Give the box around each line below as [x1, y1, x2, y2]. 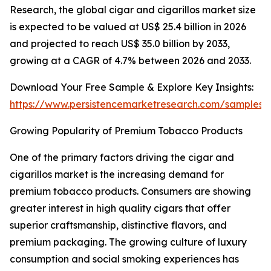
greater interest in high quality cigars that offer [10, 202, 230, 215]
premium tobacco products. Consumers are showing [10, 185, 251, 198]
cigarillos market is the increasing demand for [10, 168, 224, 181]
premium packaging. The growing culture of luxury [10, 236, 247, 249]
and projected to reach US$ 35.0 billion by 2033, [10, 38, 230, 50]
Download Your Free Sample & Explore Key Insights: [10, 81, 253, 94]
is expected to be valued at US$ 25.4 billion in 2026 [10, 21, 246, 33]
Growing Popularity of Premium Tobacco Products [10, 125, 243, 137]
